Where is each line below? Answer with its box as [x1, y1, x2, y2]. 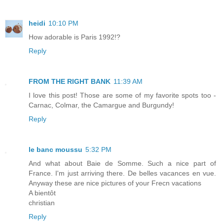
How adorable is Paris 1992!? [29, 33, 120, 41]
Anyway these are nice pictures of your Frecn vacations [29, 179, 201, 187]
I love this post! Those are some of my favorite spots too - [29, 91, 216, 100]
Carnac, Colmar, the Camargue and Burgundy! [29, 101, 174, 110]
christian [29, 199, 55, 207]
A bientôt [29, 189, 56, 197]
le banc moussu [29, 146, 82, 154]
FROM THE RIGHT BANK [29, 77, 110, 86]
